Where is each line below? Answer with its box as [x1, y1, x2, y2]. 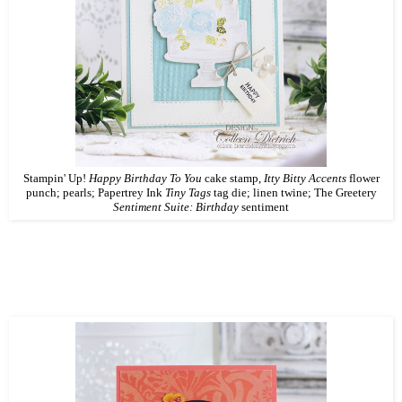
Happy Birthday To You [88, 171, 202, 185]
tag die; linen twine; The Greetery [210, 186, 377, 199]
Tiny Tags [164, 186, 211, 199]
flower [345, 171, 380, 185]
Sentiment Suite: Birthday [113, 200, 239, 214]
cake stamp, [201, 171, 264, 185]
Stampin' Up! [22, 171, 89, 185]
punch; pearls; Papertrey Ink [25, 186, 165, 199]
